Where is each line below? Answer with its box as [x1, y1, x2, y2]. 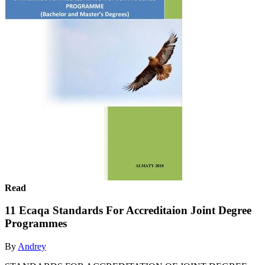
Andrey [18, 241, 46, 251]
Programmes [5, 217, 67, 230]
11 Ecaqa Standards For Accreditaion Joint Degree [5, 204, 251, 217]
